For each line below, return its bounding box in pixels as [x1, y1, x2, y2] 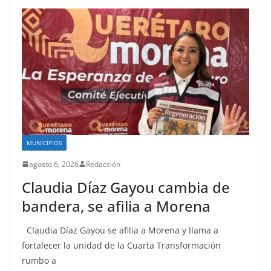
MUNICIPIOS [27, 138, 62, 147]
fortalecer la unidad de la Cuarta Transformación [22, 239, 221, 251]
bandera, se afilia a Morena [22, 195, 211, 216]
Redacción [86, 158, 120, 169]
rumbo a [22, 254, 56, 266]
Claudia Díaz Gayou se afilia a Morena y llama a [22, 224, 218, 236]
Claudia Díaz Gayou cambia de [22, 177, 230, 197]
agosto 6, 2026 [29, 158, 79, 169]
